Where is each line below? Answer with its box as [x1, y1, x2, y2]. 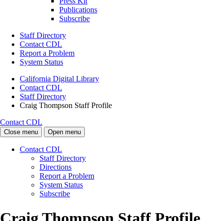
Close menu [4, 128, 38, 136]
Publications [59, 5, 97, 14]
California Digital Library [20, 74, 99, 83]
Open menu [48, 128, 81, 136]
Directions [39, 163, 72, 172]
